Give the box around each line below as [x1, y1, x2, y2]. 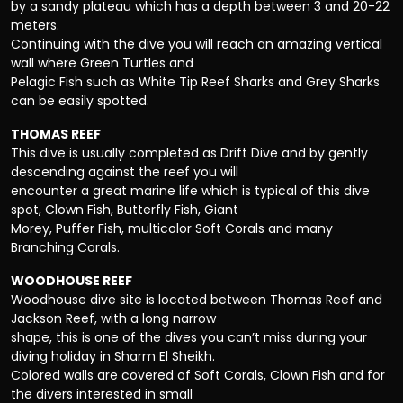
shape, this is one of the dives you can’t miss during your [11, 328, 367, 347]
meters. [11, 16, 59, 35]
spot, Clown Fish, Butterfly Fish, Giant [11, 201, 238, 219]
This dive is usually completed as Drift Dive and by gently [11, 144, 368, 163]
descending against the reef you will [11, 163, 238, 182]
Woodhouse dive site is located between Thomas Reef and [11, 291, 382, 309]
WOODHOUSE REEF [11, 272, 132, 291]
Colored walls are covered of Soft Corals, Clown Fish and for [11, 366, 385, 385]
